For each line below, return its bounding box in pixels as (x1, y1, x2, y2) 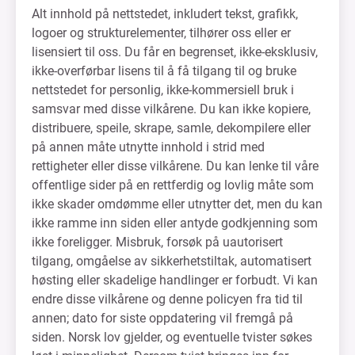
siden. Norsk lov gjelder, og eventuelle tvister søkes (32, 330, 312, 345)
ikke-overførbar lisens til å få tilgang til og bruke (32, 63, 296, 78)
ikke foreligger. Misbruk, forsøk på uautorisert (32, 235, 283, 250)
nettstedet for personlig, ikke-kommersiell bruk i (32, 82, 294, 97)
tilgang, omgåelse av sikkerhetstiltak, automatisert (32, 254, 311, 269)
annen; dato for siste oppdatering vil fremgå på (32, 311, 293, 326)
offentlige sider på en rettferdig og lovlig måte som (32, 177, 314, 193)
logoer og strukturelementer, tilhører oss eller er (32, 25, 291, 40)
